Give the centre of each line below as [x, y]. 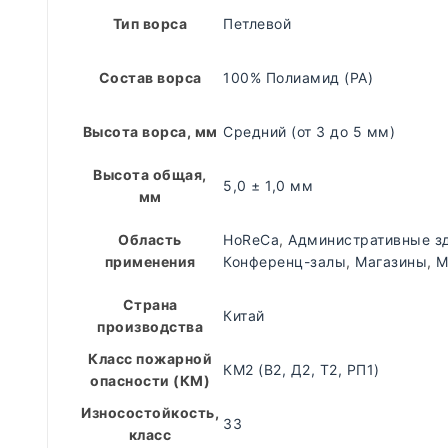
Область [150, 239]
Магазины [391, 261]
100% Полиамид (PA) [298, 77]
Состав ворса [150, 77]
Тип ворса [150, 23]
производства [150, 326]
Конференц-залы [284, 261]
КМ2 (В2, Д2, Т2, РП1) [301, 369]
